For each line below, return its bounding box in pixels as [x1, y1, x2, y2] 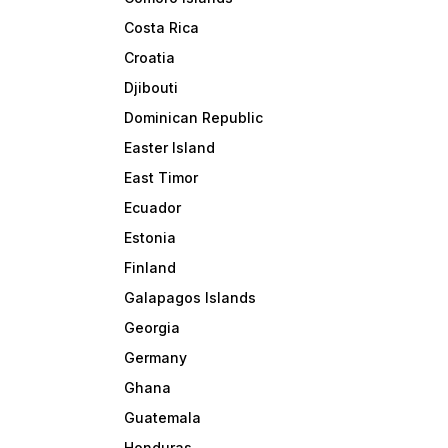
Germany [124, 349, 188, 367]
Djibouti [124, 79, 179, 97]
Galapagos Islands [124, 289, 257, 307]
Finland [124, 259, 177, 277]
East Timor [124, 169, 199, 187]
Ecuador [124, 199, 182, 217]
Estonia [124, 229, 177, 247]
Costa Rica [124, 19, 200, 37]
